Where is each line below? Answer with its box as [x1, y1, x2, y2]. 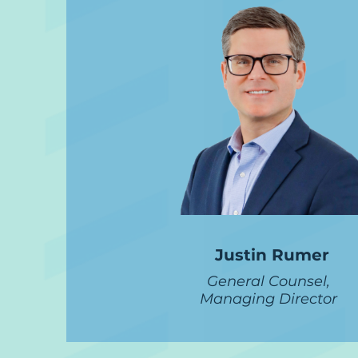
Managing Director [200, 290, 337, 308]
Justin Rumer [215, 245, 329, 265]
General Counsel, [207, 272, 330, 290]
